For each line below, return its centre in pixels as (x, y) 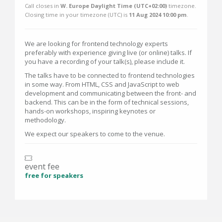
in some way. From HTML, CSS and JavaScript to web (102, 84)
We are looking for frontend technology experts (96, 43)
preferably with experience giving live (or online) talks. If (108, 52)
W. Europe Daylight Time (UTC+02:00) (114, 5)
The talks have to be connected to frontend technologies (110, 75)
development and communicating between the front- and (111, 93)
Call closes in (43, 5)
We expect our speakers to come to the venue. (95, 134)
